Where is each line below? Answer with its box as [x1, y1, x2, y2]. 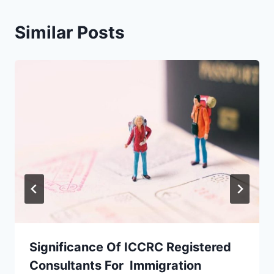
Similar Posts [15, 22, 125, 43]
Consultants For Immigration [29, 257, 201, 273]
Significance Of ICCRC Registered [29, 239, 231, 254]
